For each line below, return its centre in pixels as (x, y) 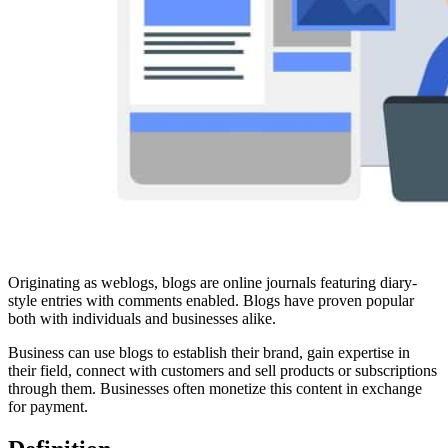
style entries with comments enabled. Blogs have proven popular (211, 300)
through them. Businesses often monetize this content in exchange (215, 388)
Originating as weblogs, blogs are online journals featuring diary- (212, 282)
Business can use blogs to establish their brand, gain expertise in (209, 352)
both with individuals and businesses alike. (142, 318)
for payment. (48, 406)
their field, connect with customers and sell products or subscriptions (222, 370)
